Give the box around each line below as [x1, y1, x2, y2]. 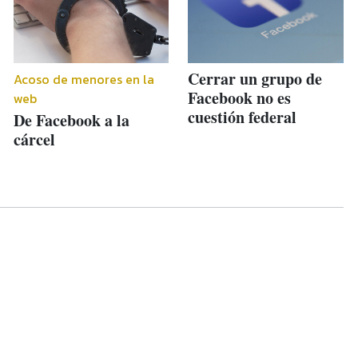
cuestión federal [188, 105, 297, 129]
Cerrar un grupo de [188, 67, 323, 91]
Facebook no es [188, 86, 292, 110]
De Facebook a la [13, 109, 129, 133]
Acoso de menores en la [13, 70, 154, 89]
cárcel [13, 128, 55, 152]
